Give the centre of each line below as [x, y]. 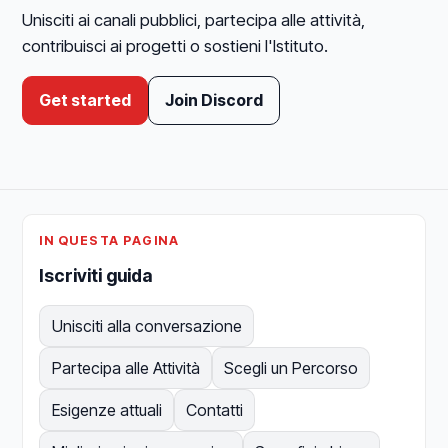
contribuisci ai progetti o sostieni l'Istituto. [175, 46]
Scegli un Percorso [290, 367]
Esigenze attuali [106, 409]
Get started [85, 100]
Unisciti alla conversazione [146, 325]
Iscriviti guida [96, 275]
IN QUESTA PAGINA [109, 240]
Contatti [214, 409]
